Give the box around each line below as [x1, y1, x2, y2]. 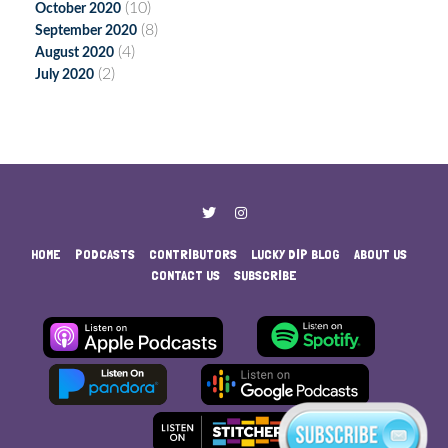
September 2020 [35, 24, 137, 38]
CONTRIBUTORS [149, 246, 237, 262]
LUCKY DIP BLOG [251, 246, 340, 262]
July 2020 [35, 68, 94, 82]
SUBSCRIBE [234, 267, 297, 283]
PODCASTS [75, 246, 135, 262]
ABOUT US [354, 246, 407, 262]
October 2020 [35, 2, 121, 16]
